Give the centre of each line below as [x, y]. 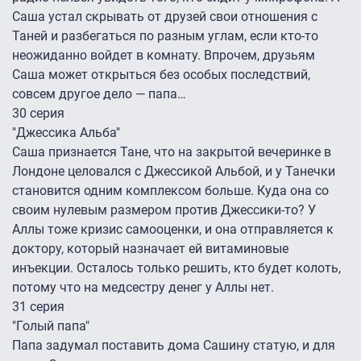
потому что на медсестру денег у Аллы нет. [145, 288]
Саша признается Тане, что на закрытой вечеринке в [172, 152]
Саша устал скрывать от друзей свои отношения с [165, 17]
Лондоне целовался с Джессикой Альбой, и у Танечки [174, 172]
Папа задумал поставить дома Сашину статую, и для [174, 346]
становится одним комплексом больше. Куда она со [170, 191]
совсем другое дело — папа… [101, 94]
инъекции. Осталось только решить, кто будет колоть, [176, 268]
